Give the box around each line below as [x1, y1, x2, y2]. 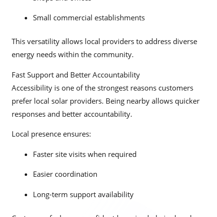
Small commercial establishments [32, 13, 145, 23]
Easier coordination [32, 169, 97, 179]
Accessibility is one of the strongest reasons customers [12, 82, 193, 93]
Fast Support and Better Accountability [12, 69, 140, 79]
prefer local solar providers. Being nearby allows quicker [12, 95, 200, 106]
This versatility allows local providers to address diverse [12, 36, 197, 46]
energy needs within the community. [12, 49, 134, 59]
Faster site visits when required [32, 149, 137, 159]
